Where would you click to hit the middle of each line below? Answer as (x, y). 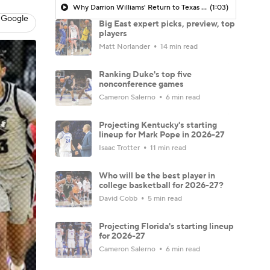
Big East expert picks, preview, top (167, 24)
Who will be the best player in (157, 176)
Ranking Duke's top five (145, 74)
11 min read (167, 148)
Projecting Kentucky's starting (158, 125)
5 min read (164, 198)
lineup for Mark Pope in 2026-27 (162, 135)
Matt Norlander (125, 46)
